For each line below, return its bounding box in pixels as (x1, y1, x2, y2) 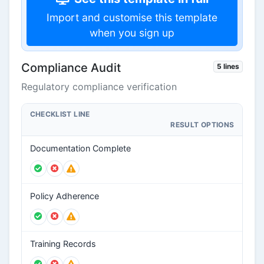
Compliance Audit (21, 61, 121, 75)
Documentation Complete (29, 143, 131, 153)
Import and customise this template (47, 11, 217, 24)
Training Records (29, 239, 96, 249)
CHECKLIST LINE (29, 109, 90, 118)
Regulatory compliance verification (21, 81, 177, 93)
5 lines (217, 62, 240, 71)
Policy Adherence (29, 191, 99, 202)
